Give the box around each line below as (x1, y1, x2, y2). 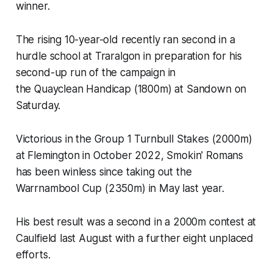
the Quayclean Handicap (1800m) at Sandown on (15, 83, 247, 96)
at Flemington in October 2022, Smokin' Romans (15, 149, 244, 162)
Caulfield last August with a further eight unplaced (15, 232, 254, 245)
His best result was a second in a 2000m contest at (15, 216, 257, 229)
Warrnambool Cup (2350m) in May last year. (15, 182, 227, 195)
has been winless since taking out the (15, 166, 192, 179)
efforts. (15, 249, 54, 261)
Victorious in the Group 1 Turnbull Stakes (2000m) (15, 133, 252, 146)
